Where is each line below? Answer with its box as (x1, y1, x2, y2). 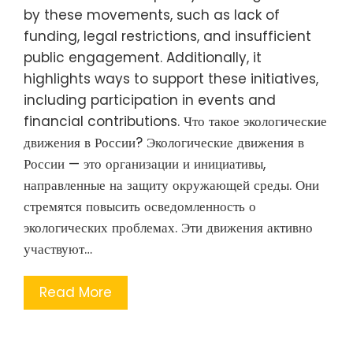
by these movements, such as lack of (24, 5, 280, 24)
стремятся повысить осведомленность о (24, 196, 256, 216)
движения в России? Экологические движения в (24, 132, 304, 152)
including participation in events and (24, 90, 276, 110)
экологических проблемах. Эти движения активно (24, 217, 313, 237)
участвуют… (24, 239, 92, 258)
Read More (39, 282, 112, 302)
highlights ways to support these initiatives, (24, 69, 318, 88)
